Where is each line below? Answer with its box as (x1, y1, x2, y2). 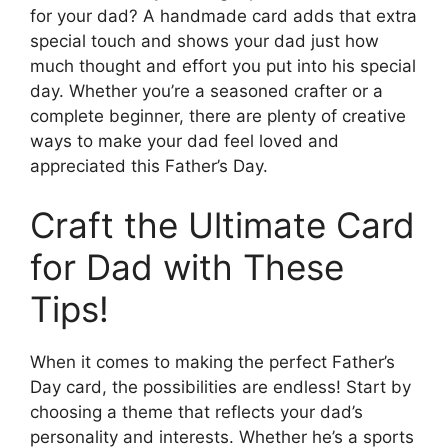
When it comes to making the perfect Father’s (30, 352, 395, 373)
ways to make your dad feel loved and (30, 130, 339, 151)
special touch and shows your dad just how (30, 30, 379, 51)
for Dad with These (30, 246, 344, 289)
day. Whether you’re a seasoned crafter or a (30, 80, 383, 101)
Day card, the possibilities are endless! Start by (30, 377, 411, 398)
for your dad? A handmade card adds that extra (30, 5, 417, 26)
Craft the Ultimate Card (30, 204, 415, 247)
